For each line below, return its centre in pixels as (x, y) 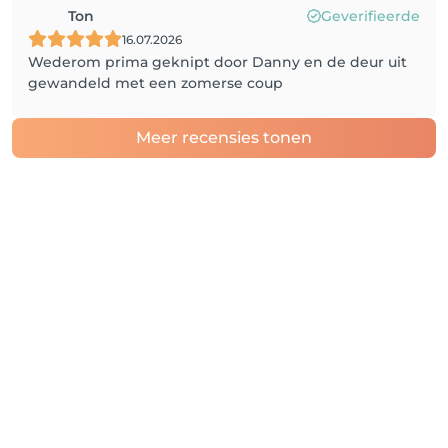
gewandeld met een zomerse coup (155, 83)
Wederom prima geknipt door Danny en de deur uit (217, 62)
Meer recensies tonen (224, 137)
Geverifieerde (370, 16)
